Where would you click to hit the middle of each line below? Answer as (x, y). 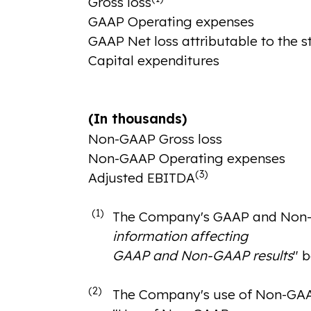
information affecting (180, 236)
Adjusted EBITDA (141, 178)
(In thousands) (137, 119)
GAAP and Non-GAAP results (202, 256)
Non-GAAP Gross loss (155, 139)
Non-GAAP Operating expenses (186, 159)
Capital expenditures (153, 61)
